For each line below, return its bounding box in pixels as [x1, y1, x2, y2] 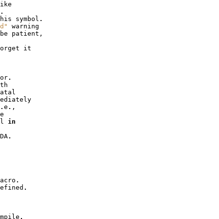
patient [11, 30, 39, 38]
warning [11, 22, 39, 30]
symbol [15, 15, 39, 23]
